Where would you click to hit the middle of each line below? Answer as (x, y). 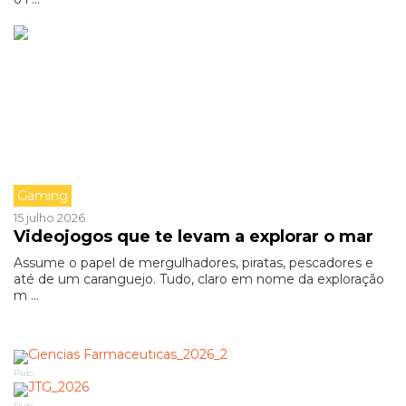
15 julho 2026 (49, 217)
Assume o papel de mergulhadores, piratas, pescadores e (193, 263)
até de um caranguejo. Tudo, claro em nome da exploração (199, 279)
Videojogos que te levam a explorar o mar (193, 237)
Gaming (43, 196)
